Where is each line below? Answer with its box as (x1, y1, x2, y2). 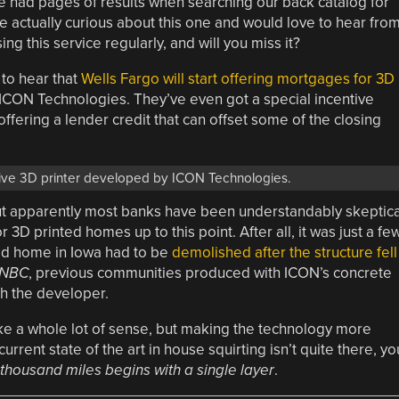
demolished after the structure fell (171, 242, 397, 262)
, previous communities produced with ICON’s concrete (28, 263, 392, 282)
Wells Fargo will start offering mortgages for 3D (80, 69, 395, 88)
